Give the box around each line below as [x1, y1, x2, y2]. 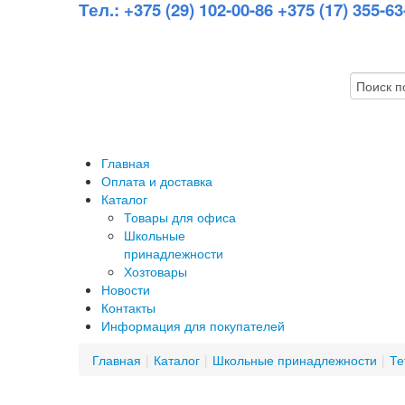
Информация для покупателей [101, 316, 285, 334]
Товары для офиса [124, 208, 236, 226]
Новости [101, 280, 150, 298]
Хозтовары [124, 262, 187, 280]
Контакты [101, 298, 155, 316]
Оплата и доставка [101, 172, 212, 190]
